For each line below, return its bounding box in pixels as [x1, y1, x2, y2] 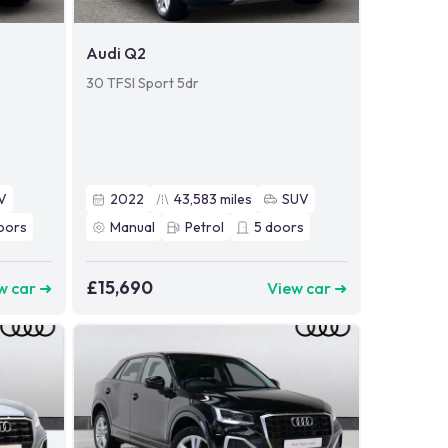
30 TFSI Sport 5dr [85, 74, 199, 93]
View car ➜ [266, 277, 347, 298]
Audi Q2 [85, 43, 146, 64]
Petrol [184, 218, 224, 237]
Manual [109, 218, 155, 237]
